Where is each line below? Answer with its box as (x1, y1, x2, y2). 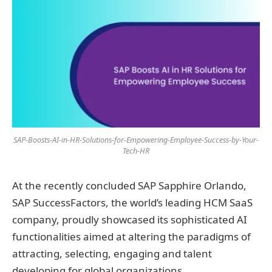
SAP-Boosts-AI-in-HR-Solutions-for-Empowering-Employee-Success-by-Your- (13, 134, 259, 145)
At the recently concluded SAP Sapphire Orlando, (12, 178, 246, 192)
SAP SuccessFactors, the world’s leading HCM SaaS (12, 195, 253, 209)
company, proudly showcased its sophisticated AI (12, 212, 247, 226)
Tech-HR (123, 145, 149, 156)
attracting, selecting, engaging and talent (12, 246, 212, 260)
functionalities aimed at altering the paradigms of (12, 229, 251, 243)
